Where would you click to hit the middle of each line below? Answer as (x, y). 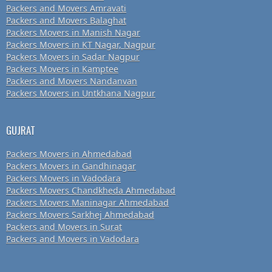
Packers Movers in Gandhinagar (71, 166)
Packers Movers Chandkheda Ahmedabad (91, 191)
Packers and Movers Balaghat (66, 21)
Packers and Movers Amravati (66, 8)
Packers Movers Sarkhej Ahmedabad (80, 215)
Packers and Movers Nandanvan (72, 81)
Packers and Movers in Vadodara (73, 239)
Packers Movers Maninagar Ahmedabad (87, 203)
